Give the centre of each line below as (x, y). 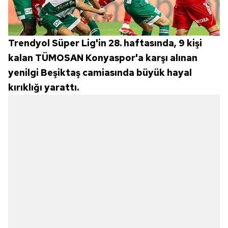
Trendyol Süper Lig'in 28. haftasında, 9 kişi (105, 43)
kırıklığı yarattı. (44, 87)
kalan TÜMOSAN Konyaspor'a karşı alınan (103, 58)
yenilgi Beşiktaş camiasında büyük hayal (100, 72)
